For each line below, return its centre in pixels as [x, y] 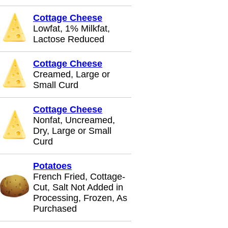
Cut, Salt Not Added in [78, 187]
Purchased [55, 209]
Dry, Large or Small [72, 131]
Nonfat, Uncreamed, [74, 120]
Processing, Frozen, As [80, 198]
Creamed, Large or [72, 74]
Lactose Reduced [69, 39]
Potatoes [52, 166]
